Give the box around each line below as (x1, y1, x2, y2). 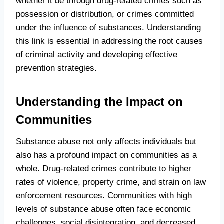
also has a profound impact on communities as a (16, 150, 197, 160)
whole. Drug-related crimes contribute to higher (16, 164, 191, 174)
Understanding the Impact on (16, 95, 183, 109)
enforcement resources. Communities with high (16, 191, 192, 201)
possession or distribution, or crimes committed (16, 9, 194, 19)
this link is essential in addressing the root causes (16, 36, 203, 46)
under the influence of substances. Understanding (16, 23, 201, 33)
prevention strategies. (16, 63, 97, 73)
